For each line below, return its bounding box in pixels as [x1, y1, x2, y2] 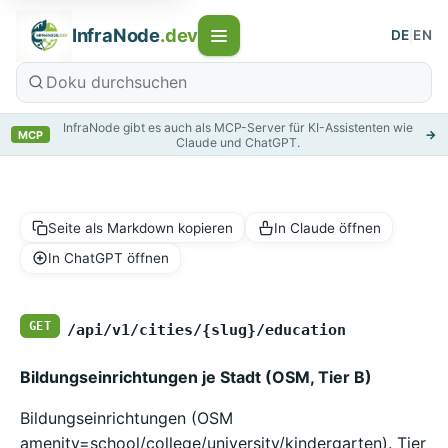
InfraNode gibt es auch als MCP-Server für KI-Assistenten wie [62, 119, 413, 135]
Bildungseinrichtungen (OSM [20, 407, 233, 428]
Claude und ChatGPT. [175, 134, 300, 150]
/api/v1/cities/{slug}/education [66, 320, 346, 339]
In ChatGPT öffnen [48, 250, 170, 267]
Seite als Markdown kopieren [48, 219, 234, 236]
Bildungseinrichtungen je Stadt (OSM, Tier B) [20, 366, 372, 387]
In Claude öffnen [273, 219, 381, 236]
